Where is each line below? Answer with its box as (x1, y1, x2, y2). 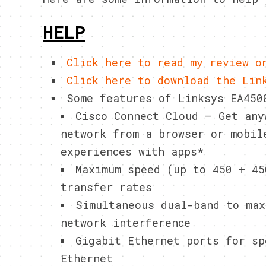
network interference (61, 216, 191, 230)
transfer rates (61, 180, 152, 194)
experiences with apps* (61, 144, 204, 159)
